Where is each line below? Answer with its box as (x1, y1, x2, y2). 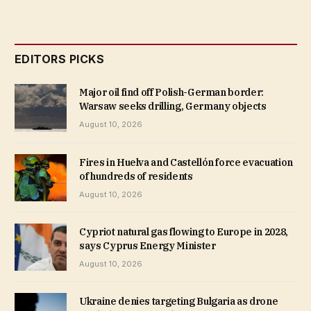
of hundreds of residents (79, 169, 193, 183)
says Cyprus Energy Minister (79, 239, 216, 252)
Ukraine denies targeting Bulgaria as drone (79, 294, 278, 308)
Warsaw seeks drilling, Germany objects (79, 100, 267, 113)
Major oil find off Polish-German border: (79, 86, 264, 99)
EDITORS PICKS (15, 52, 105, 67)
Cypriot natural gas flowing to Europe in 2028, (79, 225, 288, 238)
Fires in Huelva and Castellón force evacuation (79, 155, 293, 169)
